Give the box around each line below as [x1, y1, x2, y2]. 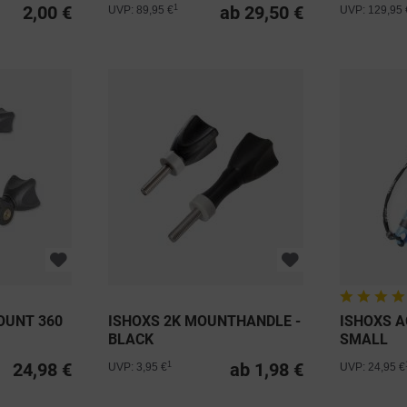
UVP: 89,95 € [108, 4, 174, 17]
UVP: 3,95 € [108, 361, 168, 374]
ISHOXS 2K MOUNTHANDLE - [108, 313, 302, 331]
